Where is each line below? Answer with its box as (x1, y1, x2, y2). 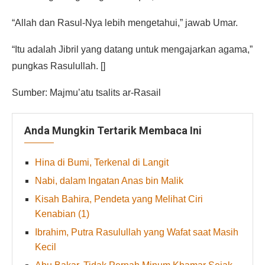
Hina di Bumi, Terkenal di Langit (35, 157, 169, 168)
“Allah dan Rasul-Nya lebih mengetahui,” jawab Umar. (12, 18, 238, 28)
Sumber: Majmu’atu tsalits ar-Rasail (12, 88, 161, 98)
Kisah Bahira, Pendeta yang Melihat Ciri (35, 194, 203, 205)
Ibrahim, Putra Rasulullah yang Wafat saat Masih (35, 227, 238, 238)
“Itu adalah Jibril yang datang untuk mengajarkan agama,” (12, 44, 253, 55)
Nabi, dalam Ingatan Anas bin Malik (35, 176, 183, 186)
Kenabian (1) (35, 209, 89, 219)
